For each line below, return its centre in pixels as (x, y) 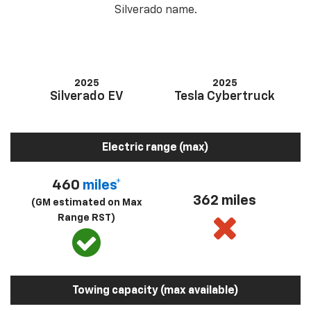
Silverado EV (86, 97)
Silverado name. (155, 11)
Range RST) (86, 218)
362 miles (225, 201)
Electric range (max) (155, 148)
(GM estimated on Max (86, 203)
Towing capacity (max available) (155, 291)
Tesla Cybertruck (225, 97)
